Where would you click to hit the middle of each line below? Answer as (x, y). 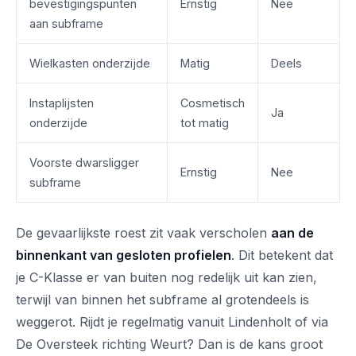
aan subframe (66, 23)
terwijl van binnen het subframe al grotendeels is (163, 300)
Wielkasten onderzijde (90, 63)
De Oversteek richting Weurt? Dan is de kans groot (169, 344)
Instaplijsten (62, 103)
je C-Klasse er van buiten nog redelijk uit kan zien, (166, 277)
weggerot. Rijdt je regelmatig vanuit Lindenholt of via (172, 322)
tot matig (205, 123)
